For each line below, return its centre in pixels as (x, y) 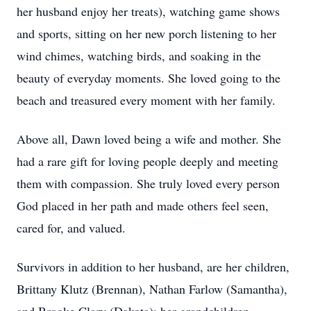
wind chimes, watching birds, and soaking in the (139, 56)
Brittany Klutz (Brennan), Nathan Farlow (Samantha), (152, 289)
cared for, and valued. (71, 228)
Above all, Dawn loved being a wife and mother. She (149, 139)
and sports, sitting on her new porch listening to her (146, 33)
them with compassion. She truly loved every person (148, 183)
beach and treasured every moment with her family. (146, 100)
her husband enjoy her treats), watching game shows (148, 11)
